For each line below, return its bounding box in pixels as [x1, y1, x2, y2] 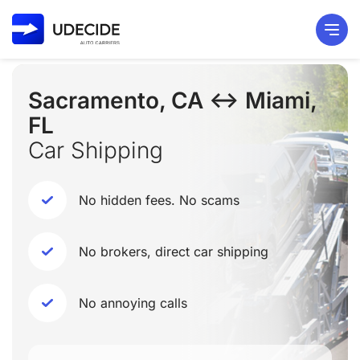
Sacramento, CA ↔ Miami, [28, 87, 317, 114]
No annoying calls [79, 295, 187, 311]
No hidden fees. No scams [79, 192, 239, 208]
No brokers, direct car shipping [79, 243, 268, 260]
